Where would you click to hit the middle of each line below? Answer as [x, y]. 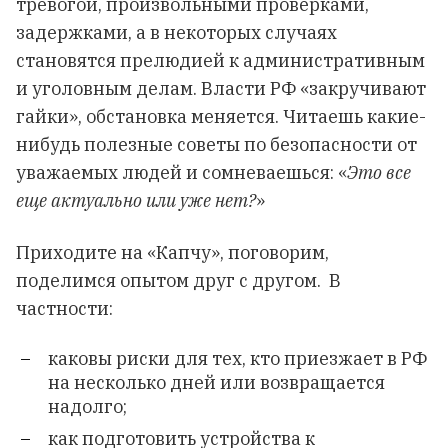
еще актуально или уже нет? [136, 200]
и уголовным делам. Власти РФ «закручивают [221, 88]
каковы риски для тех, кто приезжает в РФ [237, 358]
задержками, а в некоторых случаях [176, 32]
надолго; [87, 406]
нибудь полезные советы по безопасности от [216, 144]
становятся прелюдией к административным [220, 60]
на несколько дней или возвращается [216, 382]
